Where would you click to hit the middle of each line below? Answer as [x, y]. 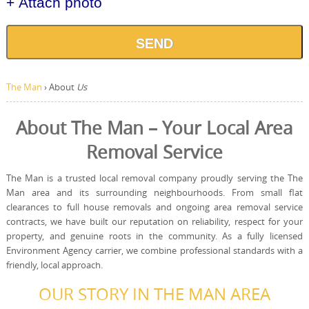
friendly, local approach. [54, 265]
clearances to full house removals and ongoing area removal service [154, 207]
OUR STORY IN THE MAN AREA [154, 294]
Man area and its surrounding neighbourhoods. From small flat [154, 192]
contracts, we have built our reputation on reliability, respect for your [154, 221]
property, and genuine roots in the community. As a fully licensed [154, 236]
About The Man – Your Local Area [154, 128]
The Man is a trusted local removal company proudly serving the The [154, 178]
